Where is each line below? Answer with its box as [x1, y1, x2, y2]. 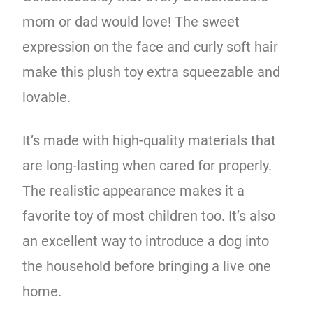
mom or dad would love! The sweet [22, 13, 240, 30]
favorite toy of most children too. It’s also [22, 207, 276, 224]
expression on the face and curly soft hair [22, 38, 279, 55]
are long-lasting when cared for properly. [22, 156, 272, 174]
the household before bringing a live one [22, 257, 272, 275]
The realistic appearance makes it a [22, 182, 245, 199]
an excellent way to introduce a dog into [22, 232, 270, 249]
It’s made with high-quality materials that [22, 131, 277, 149]
